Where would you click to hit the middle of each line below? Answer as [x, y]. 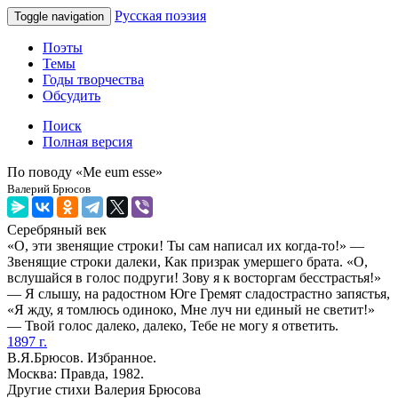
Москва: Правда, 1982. [76, 374]
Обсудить [72, 96]
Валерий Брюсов [49, 189]
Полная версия [88, 142]
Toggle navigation [59, 16]
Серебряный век [57, 230]
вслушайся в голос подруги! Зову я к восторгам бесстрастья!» [194, 278]
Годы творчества [93, 80]
